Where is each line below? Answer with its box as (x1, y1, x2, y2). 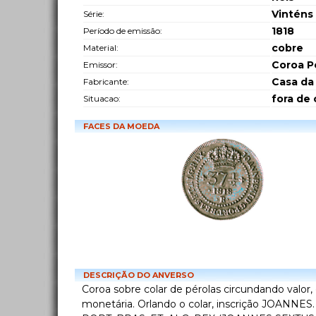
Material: (83, 42, 119, 54)
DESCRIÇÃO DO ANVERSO (83, 270, 194, 281)
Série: (83, 8, 104, 20)
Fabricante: (83, 76, 129, 87)
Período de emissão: (83, 25, 162, 37)
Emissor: (83, 59, 118, 71)
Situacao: (83, 93, 121, 104)
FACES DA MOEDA (83, 121, 159, 132)
